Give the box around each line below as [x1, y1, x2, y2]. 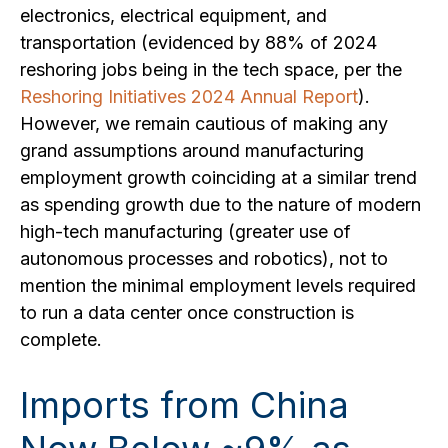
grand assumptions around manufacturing [20, 140, 364, 161]
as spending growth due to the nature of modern [20, 194, 421, 215]
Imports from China [20, 383, 349, 427]
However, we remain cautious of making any [20, 113, 388, 134]
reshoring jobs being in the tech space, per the [20, 59, 402, 80]
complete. [20, 329, 102, 350]
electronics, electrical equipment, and [20, 5, 327, 26]
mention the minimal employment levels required [20, 275, 416, 296]
